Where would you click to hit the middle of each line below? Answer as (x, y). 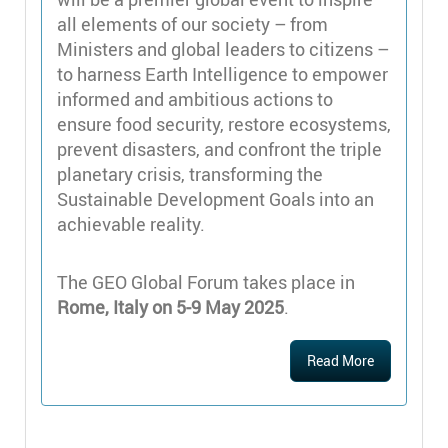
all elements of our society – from (192, 24)
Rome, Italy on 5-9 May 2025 (170, 306)
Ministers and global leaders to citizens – (223, 49)
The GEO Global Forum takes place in (206, 281)
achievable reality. (131, 224)
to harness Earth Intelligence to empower (222, 74)
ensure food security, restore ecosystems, (224, 124)
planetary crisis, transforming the (190, 174)
